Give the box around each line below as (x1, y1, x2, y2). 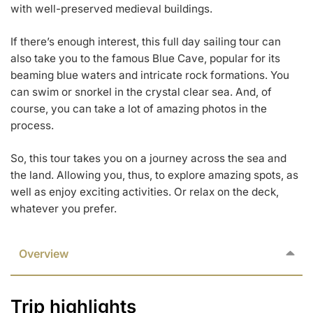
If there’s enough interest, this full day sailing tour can (10, 34, 281, 48)
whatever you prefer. (10, 201, 117, 215)
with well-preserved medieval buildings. (10, 1, 212, 15)
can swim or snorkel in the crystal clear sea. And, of (10, 85, 272, 99)
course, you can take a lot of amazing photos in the (10, 101, 267, 115)
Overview (19, 246, 68, 261)
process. (10, 118, 54, 132)
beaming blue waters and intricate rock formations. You (10, 68, 289, 82)
